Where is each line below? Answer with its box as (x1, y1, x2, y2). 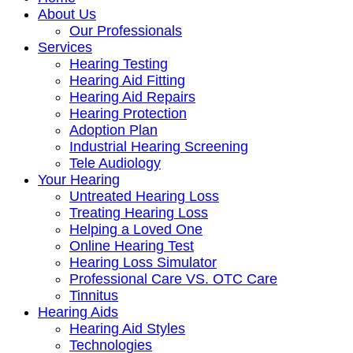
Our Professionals (69, 23, 182, 39)
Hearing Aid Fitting (69, 72, 185, 88)
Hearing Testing (69, 56, 168, 72)
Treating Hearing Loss (69, 205, 208, 221)
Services (38, 39, 92, 55)
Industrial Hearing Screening (69, 139, 248, 154)
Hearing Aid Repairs (69, 89, 195, 105)
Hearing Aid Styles (69, 321, 185, 336)
